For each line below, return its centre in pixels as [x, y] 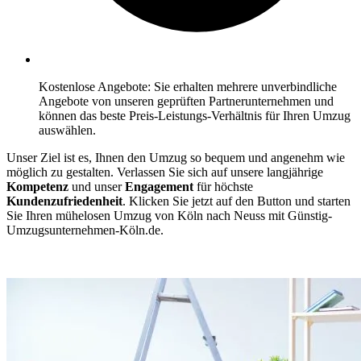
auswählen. [67, 131]
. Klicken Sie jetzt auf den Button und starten [237, 201]
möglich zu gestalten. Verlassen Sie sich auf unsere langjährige [165, 172]
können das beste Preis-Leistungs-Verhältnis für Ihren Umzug [195, 116]
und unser [98, 187]
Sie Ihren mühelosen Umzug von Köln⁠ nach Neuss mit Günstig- [169, 216]
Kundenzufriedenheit [64, 201]
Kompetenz [39, 187]
